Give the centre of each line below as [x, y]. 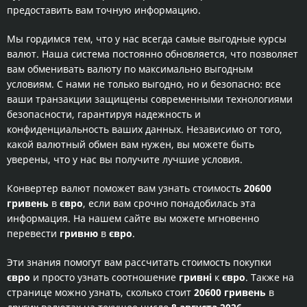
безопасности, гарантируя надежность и [104, 114]
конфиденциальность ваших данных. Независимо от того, [145, 129]
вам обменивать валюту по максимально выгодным [130, 69]
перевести [33, 233]
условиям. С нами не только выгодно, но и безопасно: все [144, 84]
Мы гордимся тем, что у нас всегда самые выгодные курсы [147, 39]
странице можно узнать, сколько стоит [100, 292]
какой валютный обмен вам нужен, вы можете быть [131, 144]
